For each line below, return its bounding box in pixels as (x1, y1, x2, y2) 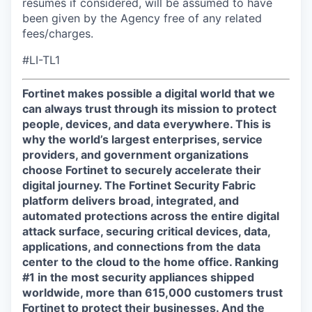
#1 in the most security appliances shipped (22, 270, 254, 284)
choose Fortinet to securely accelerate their (22, 163, 261, 177)
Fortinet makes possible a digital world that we (22, 86, 275, 100)
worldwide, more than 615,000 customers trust (22, 286, 283, 299)
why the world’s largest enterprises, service (22, 132, 263, 146)
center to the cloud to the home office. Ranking (22, 255, 279, 269)
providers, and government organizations (22, 148, 249, 162)
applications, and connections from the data (22, 240, 260, 253)
